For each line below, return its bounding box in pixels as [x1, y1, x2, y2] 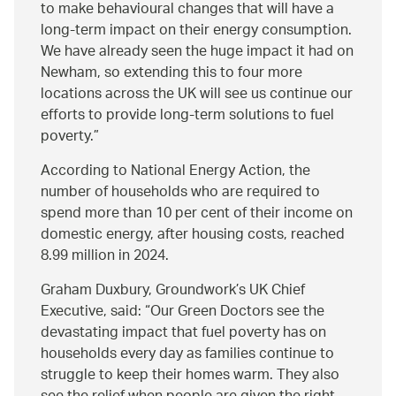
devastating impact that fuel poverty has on [41, 317, 326, 349]
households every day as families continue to [41, 339, 334, 370]
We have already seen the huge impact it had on [41, 36, 354, 68]
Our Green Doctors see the [150, 296, 324, 328]
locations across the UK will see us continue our [41, 79, 353, 110]
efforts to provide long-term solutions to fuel [41, 100, 334, 132]
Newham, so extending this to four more [41, 57, 302, 89]
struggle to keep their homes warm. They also [41, 360, 339, 392]
